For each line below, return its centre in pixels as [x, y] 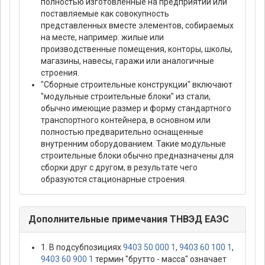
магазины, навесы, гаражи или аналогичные [127, 61]
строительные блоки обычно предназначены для [137, 156]
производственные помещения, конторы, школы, [137, 49]
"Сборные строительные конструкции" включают [137, 85]
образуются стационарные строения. [114, 180]
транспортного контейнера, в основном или [126, 120]
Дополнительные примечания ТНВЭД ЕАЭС [129, 219]
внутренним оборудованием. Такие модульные [133, 144]
